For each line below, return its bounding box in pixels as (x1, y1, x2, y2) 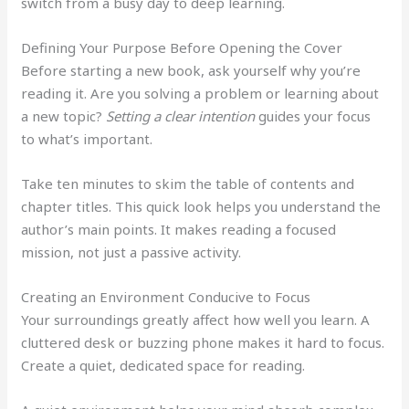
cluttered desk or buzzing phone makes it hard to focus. (21, 332, 385, 351)
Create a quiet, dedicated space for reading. (21, 355, 306, 374)
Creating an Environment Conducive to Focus (21, 287, 311, 306)
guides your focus (255, 106, 372, 125)
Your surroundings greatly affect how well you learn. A (21, 309, 371, 329)
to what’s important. (21, 129, 153, 148)
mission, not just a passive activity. (21, 242, 242, 261)
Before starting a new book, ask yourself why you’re (21, 60, 362, 79)
